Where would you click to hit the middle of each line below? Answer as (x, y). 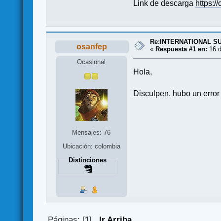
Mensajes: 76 (92, 132)
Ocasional (92, 62)
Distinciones (88, 160)
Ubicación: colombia (91, 146)
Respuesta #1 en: (182, 49)
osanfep (92, 46)
